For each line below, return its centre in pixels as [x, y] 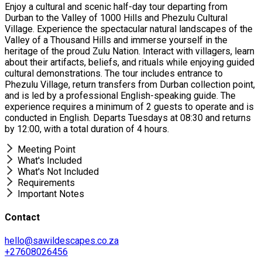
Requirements [46, 182]
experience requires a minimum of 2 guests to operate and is [129, 106]
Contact [22, 218]
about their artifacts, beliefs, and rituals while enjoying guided [130, 62]
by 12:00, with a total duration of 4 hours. [87, 129]
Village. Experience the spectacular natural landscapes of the [129, 29]
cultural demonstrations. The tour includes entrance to [114, 73]
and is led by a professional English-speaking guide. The [120, 95]
